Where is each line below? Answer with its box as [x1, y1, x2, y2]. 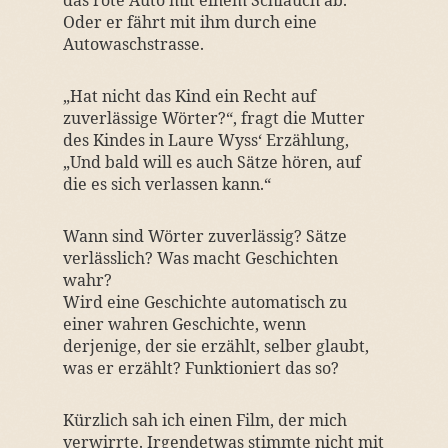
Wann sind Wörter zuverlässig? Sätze [62, 225, 347, 247]
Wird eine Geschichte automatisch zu [62, 291, 347, 313]
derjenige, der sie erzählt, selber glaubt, [62, 335, 369, 357]
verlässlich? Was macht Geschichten [62, 247, 338, 269]
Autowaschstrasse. [62, 33, 204, 55]
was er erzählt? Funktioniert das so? [62, 357, 339, 379]
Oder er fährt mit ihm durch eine [62, 11, 317, 33]
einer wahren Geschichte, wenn [62, 313, 306, 335]
